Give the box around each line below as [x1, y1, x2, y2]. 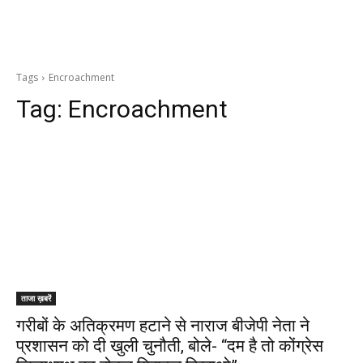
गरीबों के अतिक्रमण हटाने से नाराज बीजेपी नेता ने [16, 316, 310, 335]
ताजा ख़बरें [21, 293, 51, 304]
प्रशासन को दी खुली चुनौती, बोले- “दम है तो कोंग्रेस [16, 336, 323, 356]
